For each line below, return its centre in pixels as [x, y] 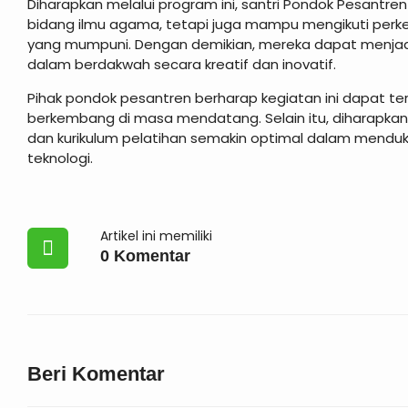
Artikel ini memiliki [156, 236]
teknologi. [60, 158]
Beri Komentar [96, 374]
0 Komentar [145, 256]
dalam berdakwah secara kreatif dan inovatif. [182, 64]
